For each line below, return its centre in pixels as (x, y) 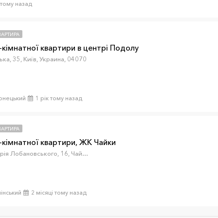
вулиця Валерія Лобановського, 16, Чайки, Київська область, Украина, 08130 (85, 153)
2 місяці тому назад (59, 192)
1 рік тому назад (59, 98)
